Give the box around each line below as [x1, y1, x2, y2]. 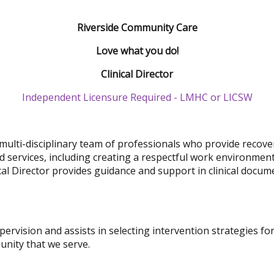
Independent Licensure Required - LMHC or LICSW [21, 90, 253, 104]
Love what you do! [95, 43, 179, 57]
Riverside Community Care [76, 20, 198, 34]
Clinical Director [101, 67, 173, 81]
